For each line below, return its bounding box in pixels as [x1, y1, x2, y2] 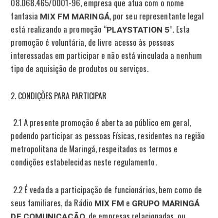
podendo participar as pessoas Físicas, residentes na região [11, 129, 205, 142]
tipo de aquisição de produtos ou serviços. [11, 62, 148, 74]
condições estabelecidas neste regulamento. [11, 155, 157, 168]
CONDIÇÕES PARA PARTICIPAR [18, 90, 107, 102]
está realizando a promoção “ [11, 22, 107, 35]
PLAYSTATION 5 [107, 24, 170, 35]
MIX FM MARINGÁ [40, 11, 109, 21]
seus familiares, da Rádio [11, 196, 95, 209]
